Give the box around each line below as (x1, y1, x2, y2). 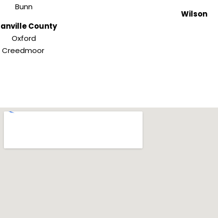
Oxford (12, 33, 36, 44)
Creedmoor (1, 45, 46, 56)
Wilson (181, 9, 207, 19)
